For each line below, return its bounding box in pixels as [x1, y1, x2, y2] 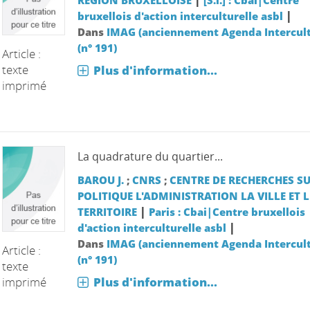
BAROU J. [77, 173, 124, 188]
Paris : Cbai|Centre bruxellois [148, 205, 305, 219]
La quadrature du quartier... [77, 149, 223, 165]
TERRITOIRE [77, 205, 137, 219]
